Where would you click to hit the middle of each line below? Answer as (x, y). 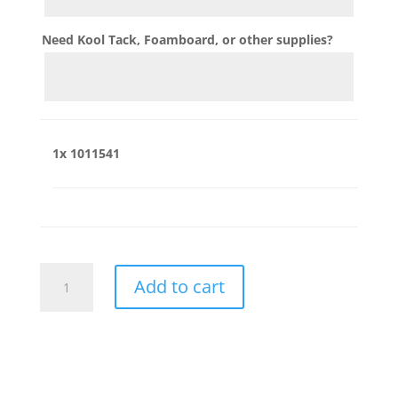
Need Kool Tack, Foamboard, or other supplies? (187, 39)
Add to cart (179, 287)
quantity (64, 292)
